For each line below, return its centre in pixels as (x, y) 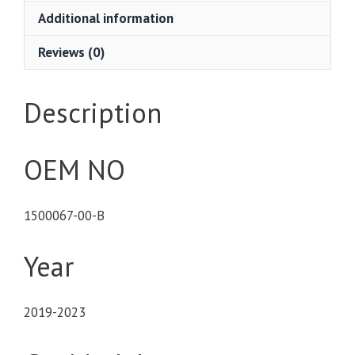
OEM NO (74, 169)
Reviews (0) (71, 52)
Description (93, 112)
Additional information (106, 18)
